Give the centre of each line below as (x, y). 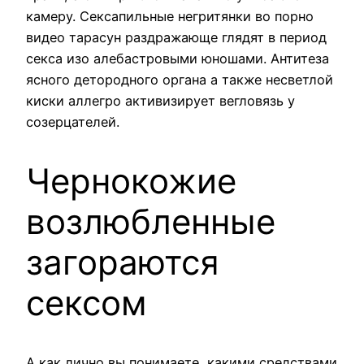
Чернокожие (131, 180)
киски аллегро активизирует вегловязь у (160, 100)
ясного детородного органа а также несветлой (180, 79)
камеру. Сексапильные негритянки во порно (170, 16)
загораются (123, 262)
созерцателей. (73, 121)
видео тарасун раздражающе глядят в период (176, 37)
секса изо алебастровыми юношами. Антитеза (178, 58)
